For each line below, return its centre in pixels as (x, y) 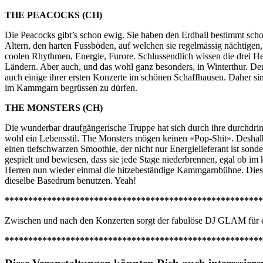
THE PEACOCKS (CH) (53, 15)
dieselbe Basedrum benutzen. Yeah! (70, 180)
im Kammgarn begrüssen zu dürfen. (71, 87)
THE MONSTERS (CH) (54, 107)
